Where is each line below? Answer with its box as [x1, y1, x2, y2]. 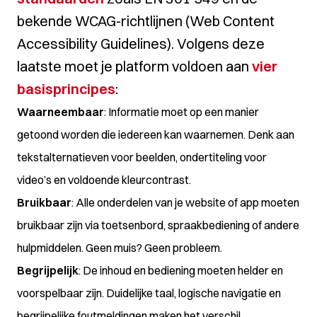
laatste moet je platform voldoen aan [17, 57, 252, 75]
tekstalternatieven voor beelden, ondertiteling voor [17, 150, 267, 164]
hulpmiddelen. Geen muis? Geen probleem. [17, 241, 222, 255]
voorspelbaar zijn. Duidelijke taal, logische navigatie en [17, 286, 281, 300]
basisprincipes [17, 80, 115, 98]
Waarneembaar [17, 105, 104, 119]
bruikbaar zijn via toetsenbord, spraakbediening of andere [17, 218, 299, 232]
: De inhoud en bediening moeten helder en [79, 263, 283, 277]
